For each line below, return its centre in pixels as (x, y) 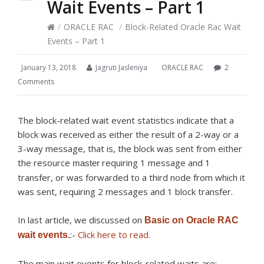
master (86, 163)
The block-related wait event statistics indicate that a (126, 120)
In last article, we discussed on (81, 220)
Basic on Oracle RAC (192, 220)
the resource (45, 163)
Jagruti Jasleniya (121, 67)
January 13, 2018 (49, 67)
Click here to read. (114, 235)
